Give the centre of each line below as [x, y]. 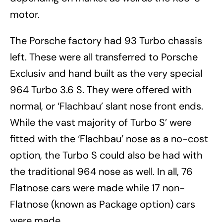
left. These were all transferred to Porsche [104, 57]
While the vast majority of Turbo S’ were [101, 123]
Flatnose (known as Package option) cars [103, 204]
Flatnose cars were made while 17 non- [97, 188]
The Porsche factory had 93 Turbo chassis [106, 41]
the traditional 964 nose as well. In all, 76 [101, 172]
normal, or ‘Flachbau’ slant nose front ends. [107, 106]
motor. [25, 15]
